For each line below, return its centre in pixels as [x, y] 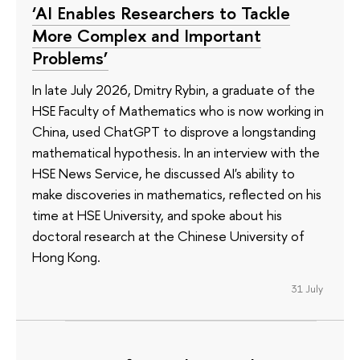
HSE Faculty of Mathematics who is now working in [178, 111]
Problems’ [70, 57]
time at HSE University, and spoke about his [157, 215]
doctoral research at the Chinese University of [168, 236]
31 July [307, 289]
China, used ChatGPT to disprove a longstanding [174, 132]
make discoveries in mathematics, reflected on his [177, 194]
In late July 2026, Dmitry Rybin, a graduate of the [174, 90]
